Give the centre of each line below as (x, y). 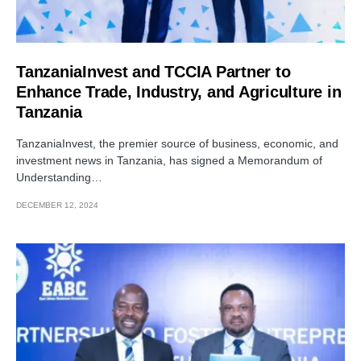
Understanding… (59, 177)
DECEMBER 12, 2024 (57, 205)
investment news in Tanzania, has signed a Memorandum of (169, 160)
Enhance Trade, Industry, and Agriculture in (179, 92)
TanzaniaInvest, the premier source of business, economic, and (177, 143)
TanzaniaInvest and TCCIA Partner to (154, 72)
